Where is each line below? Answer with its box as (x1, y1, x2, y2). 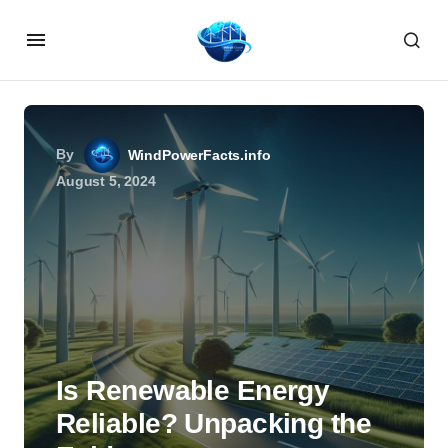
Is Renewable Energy (56, 375, 330, 406)
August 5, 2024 (56, 173, 156, 189)
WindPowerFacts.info (127, 147, 271, 163)
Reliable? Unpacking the (56, 408, 372, 439)
